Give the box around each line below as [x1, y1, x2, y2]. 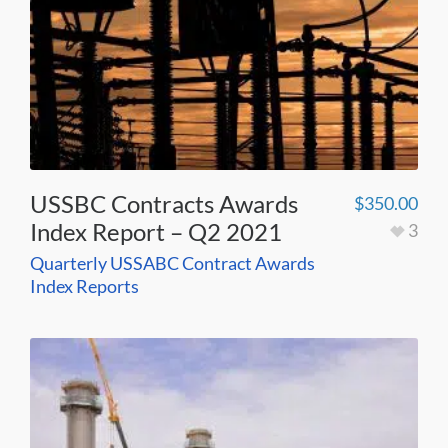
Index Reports [30, 275, 139, 298]
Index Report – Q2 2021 [30, 217, 282, 247]
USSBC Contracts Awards [30, 189, 298, 219]
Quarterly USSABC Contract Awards [30, 252, 315, 275]
